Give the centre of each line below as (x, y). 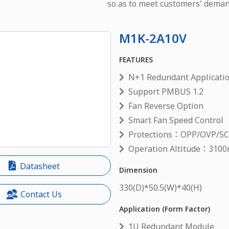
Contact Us (41, 194)
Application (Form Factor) (165, 209)
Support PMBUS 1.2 (166, 91)
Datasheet (39, 166)
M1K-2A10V (153, 38)
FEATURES (136, 59)
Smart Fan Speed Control (176, 120)
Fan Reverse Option (166, 106)
